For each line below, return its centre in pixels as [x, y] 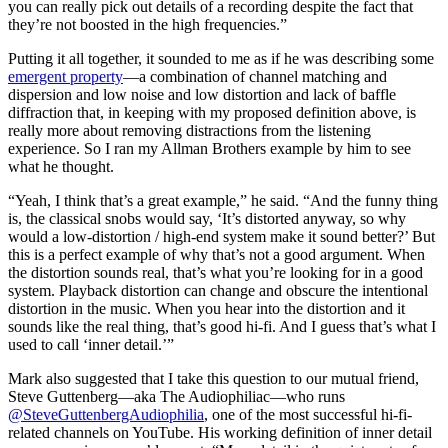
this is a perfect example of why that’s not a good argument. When [216, 254]
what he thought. [61, 166]
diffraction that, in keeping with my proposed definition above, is [212, 112]
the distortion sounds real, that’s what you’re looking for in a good [215, 272]
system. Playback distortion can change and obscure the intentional [218, 290]
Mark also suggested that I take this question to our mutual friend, [213, 378]
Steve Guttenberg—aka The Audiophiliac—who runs [176, 396]
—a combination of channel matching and [255, 76]
